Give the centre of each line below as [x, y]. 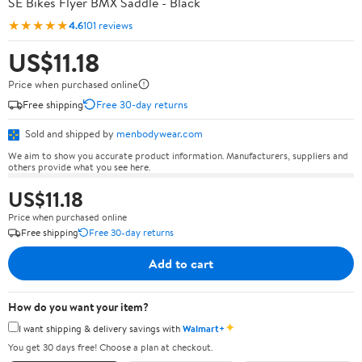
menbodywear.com [160, 133]
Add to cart [181, 263]
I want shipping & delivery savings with [101, 328]
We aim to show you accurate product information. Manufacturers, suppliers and [178, 155]
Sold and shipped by [69, 133]
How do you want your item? [78, 307]
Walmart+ [204, 328]
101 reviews [108, 25]
